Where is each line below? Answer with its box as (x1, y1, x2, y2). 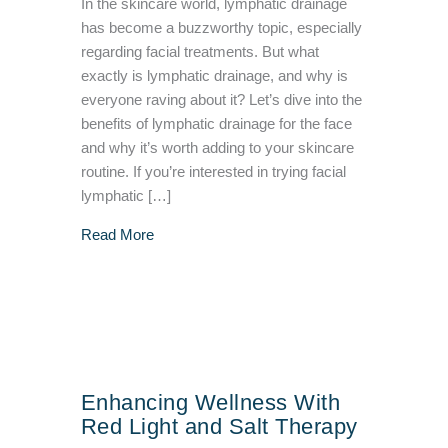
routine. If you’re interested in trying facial (80, 164, 346, 181)
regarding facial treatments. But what (80, 44, 319, 61)
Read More (80, 227, 154, 244)
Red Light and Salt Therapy (80, 414, 358, 440)
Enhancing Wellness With (80, 390, 341, 416)
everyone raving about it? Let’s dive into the (80, 92, 362, 109)
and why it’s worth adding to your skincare (80, 140, 354, 157)
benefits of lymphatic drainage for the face (80, 116, 352, 133)
